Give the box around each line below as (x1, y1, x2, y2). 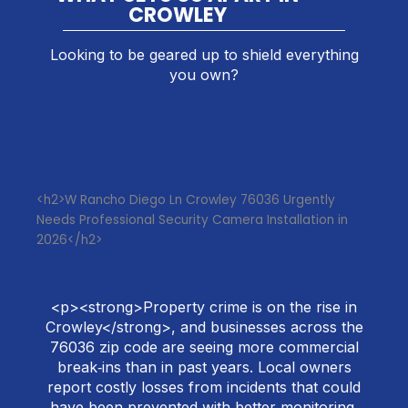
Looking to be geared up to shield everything (49, 45, 359, 64)
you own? (169, 65, 239, 84)
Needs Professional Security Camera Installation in (36, 210, 348, 229)
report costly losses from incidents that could (47, 378, 361, 397)
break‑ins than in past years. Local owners (56, 358, 352, 377)
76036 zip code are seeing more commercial (49, 338, 359, 357)
